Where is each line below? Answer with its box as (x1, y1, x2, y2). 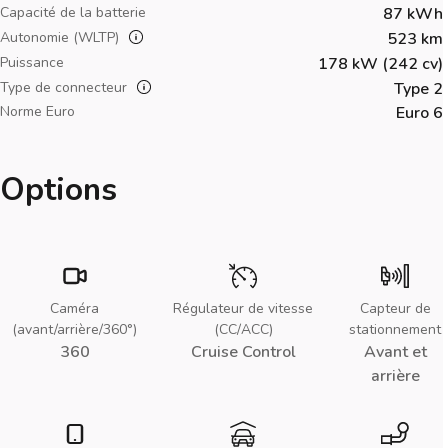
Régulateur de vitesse (173, 298, 313, 318)
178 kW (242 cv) (318, 52, 443, 75)
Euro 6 (396, 101, 443, 124)
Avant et (363, 340, 427, 363)
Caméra (50, 298, 99, 318)
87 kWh (383, 2, 443, 25)
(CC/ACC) (213, 319, 273, 339)
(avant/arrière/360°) (12, 319, 137, 339)
